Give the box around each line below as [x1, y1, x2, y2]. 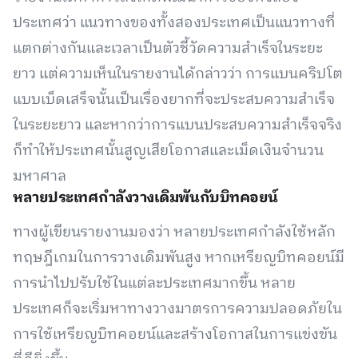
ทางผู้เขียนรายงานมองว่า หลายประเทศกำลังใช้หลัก [13, 221, 336, 245]
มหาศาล [13, 165, 66, 189]
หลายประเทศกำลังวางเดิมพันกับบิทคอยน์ [13, 186, 278, 210]
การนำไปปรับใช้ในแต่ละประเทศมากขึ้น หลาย [13, 272, 296, 296]
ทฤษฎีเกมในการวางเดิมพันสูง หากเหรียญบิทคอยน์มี [13, 246, 344, 270]
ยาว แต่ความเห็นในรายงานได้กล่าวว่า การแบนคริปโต [13, 62, 343, 86]
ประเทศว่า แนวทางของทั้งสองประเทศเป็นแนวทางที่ [13, 11, 336, 35]
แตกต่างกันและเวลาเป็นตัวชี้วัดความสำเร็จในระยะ [13, 37, 323, 61]
